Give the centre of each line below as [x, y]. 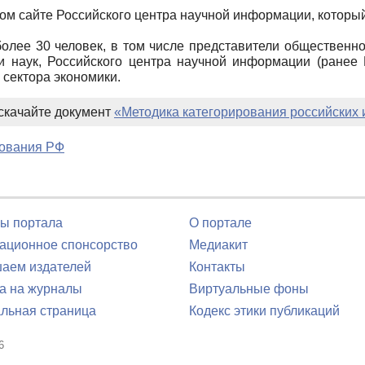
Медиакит [218, 245]
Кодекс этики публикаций [264, 311]
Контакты [217, 267]
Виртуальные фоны [249, 289]
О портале [220, 223]
